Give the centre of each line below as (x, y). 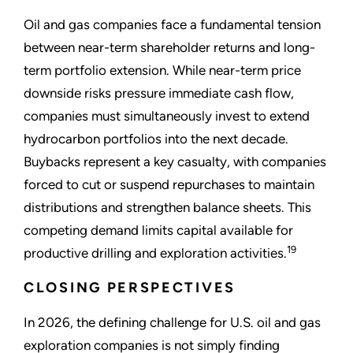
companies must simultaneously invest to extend (167, 116)
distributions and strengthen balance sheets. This (167, 208)
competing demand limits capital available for (158, 230)
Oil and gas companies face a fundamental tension (172, 25)
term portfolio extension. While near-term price (162, 71)
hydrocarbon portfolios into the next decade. (156, 139)
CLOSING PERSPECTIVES (130, 288)
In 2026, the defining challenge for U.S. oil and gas (172, 323)
